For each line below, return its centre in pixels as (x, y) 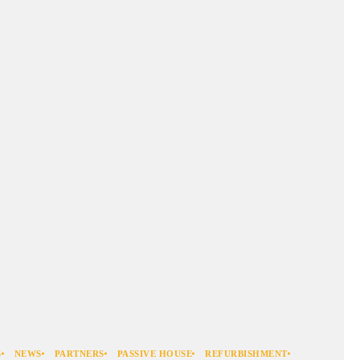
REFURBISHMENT (246, 354)
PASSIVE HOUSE (154, 354)
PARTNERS (79, 354)
